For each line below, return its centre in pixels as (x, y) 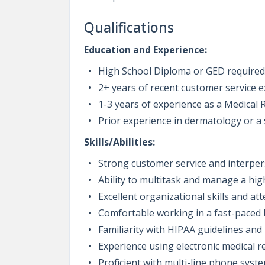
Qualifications (129, 27)
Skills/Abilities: (119, 142)
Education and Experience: (146, 50)
